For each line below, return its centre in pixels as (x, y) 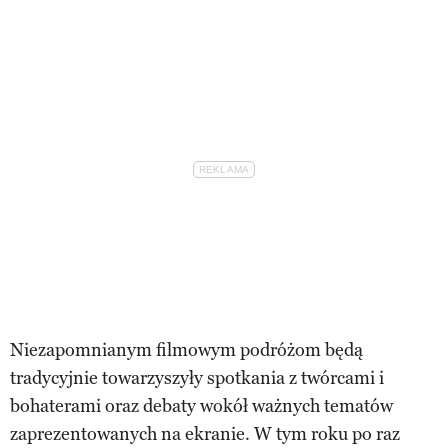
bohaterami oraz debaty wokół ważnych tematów (201, 406)
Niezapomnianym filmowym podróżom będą (186, 350)
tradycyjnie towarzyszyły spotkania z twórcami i (197, 378)
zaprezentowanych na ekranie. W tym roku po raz (205, 434)
